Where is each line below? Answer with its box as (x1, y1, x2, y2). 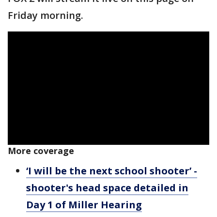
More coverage (8, 144, 74, 156)
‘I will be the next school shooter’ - (26, 164, 197, 177)
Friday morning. (8, 8, 83, 22)
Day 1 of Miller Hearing (26, 198, 142, 211)
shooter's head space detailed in (26, 181, 188, 194)
